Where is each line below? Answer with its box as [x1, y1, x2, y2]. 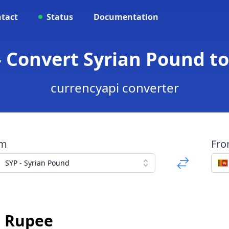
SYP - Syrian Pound [5, 158, 70, 168]
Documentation [94, 11, 158, 22]
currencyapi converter [50, 79, 179, 96]
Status [47, 11, 73, 22]
